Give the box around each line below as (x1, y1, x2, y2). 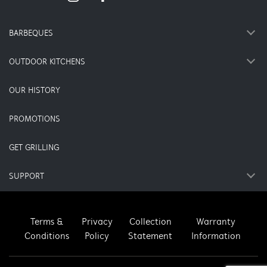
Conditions (24, 232, 70, 241)
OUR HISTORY (9, 86, 60, 95)
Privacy (81, 218, 113, 227)
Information (191, 232, 241, 241)
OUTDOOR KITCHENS (9, 58, 85, 67)
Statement (128, 232, 173, 241)
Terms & (30, 218, 64, 227)
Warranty (196, 218, 236, 227)
